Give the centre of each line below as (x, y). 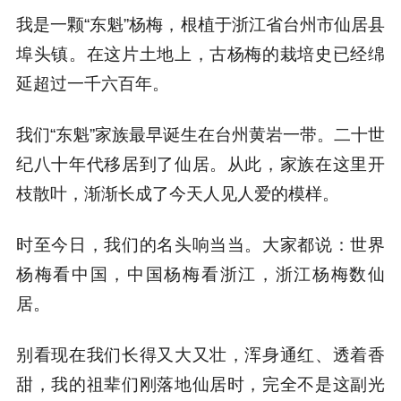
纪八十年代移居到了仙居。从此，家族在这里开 (200, 165)
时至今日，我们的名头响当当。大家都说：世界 (200, 245)
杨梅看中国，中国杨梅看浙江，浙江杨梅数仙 (200, 275)
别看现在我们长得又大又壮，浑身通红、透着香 (200, 355)
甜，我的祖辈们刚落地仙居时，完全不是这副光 (200, 385)
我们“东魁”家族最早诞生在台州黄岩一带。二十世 (200, 135)
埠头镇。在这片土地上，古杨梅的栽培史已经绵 (200, 55)
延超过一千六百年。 (92, 84)
